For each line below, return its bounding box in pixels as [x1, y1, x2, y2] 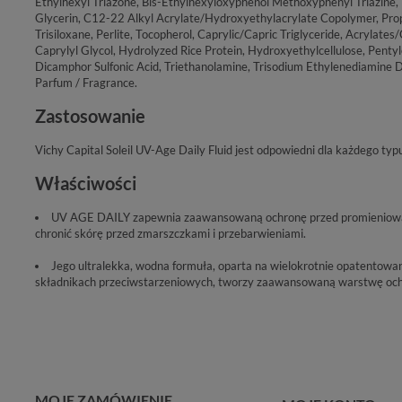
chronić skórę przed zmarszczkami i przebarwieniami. [35, 225, 306, 240]
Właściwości [35, 172, 136, 194]
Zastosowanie [35, 105, 145, 127]
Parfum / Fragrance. [35, 74, 137, 90]
